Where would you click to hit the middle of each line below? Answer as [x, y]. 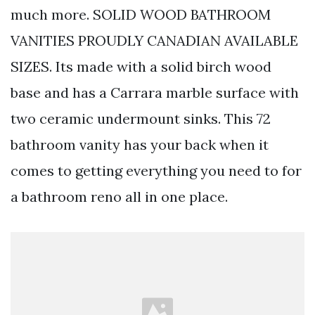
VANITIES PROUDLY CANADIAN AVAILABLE [154, 41]
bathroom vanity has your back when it [140, 145]
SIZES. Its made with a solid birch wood [141, 67]
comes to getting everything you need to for [156, 171]
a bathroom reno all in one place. [119, 197]
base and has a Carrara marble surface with [155, 93]
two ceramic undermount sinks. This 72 [141, 119]
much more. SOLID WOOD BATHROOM [141, 15]
